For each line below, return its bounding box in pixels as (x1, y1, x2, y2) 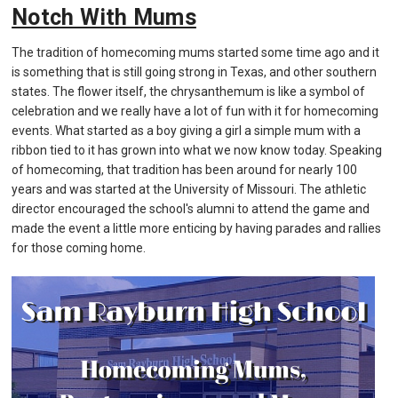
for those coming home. (12, 241, 147, 256)
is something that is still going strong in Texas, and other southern (12, 65, 378, 80)
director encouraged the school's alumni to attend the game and (12, 202, 370, 217)
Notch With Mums (12, 4, 196, 31)
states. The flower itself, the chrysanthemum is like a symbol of (12, 84, 366, 99)
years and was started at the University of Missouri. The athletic (12, 182, 367, 197)
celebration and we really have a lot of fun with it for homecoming (12, 104, 379, 119)
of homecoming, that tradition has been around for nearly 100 (12, 163, 358, 178)
